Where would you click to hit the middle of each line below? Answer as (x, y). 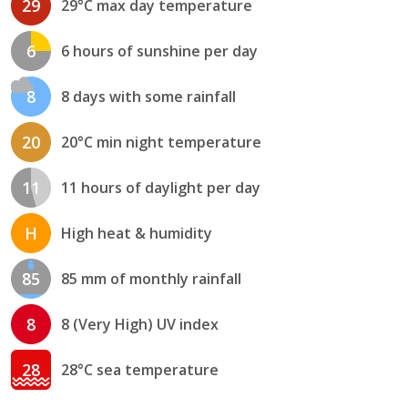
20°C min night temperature (161, 142)
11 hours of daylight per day (160, 187)
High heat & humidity (136, 233)
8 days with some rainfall (148, 96)
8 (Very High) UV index (139, 324)
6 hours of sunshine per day (159, 51)
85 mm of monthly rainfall (151, 278)
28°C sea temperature (139, 369)
